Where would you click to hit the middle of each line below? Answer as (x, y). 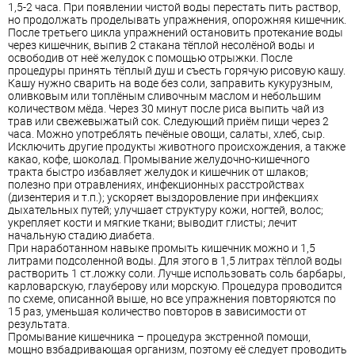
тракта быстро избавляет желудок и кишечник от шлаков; (158, 172)
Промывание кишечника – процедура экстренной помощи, (159, 337)
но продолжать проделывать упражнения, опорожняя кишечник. (177, 20)
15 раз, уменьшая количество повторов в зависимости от (157, 311)
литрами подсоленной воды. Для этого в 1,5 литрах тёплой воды (175, 261)
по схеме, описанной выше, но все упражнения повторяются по (172, 299)
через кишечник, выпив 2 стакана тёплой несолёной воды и (161, 45)
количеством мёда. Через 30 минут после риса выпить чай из (166, 109)
